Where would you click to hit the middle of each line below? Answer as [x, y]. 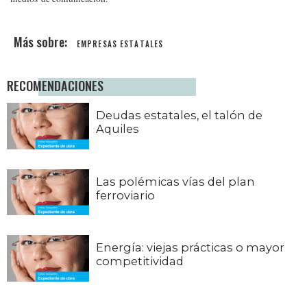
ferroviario [125, 195]
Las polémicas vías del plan [175, 181]
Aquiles [118, 129]
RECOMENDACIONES [55, 86]
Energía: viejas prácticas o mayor [190, 248]
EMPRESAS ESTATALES [120, 44]
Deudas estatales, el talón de [179, 115]
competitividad [140, 261]
